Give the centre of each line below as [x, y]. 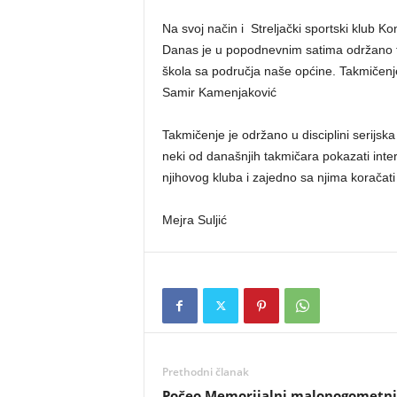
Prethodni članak [205, 372]
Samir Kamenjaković [219, 92]
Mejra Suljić [194, 220]
